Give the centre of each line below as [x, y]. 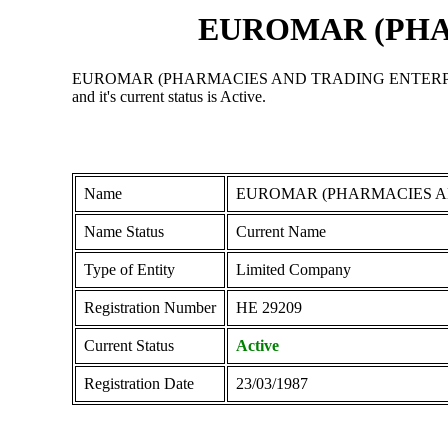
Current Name [280, 231]
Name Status [123, 231]
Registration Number [149, 307]
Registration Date [138, 383]
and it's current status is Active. [168, 96]
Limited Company [293, 269]
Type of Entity [129, 269]
